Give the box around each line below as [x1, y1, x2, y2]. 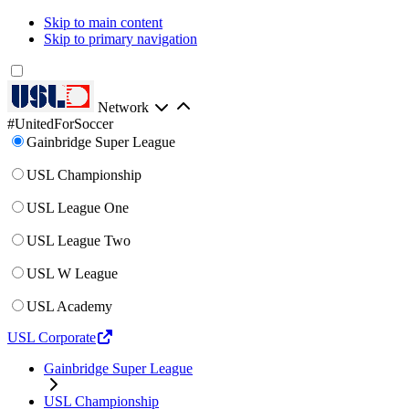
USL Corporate [7, 330, 96, 345]
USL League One [26, 200, 129, 215]
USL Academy [26, 299, 112, 314]
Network [98, 100, 152, 115]
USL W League [26, 266, 118, 281]
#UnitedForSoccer [7, 116, 113, 131]
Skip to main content [44, 15, 163, 30]
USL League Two [26, 233, 131, 248]
